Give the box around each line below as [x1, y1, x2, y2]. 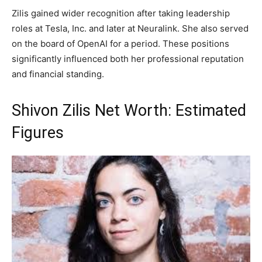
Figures [12, 123, 64, 142]
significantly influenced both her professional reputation [12, 53, 244, 64]
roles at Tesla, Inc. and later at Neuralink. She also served [12, 22, 249, 34]
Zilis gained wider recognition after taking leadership [12, 7, 230, 19]
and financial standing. [12, 68, 104, 80]
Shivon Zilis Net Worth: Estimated [12, 101, 246, 120]
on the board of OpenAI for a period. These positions [12, 37, 229, 49]
